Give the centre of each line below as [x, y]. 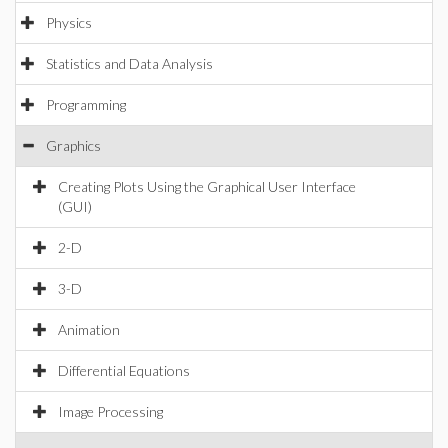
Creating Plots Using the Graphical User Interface [207, 186]
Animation [89, 329]
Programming [86, 104]
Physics [69, 22]
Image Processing [110, 411]
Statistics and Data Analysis [129, 63]
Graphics [73, 145]
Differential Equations [124, 370]
